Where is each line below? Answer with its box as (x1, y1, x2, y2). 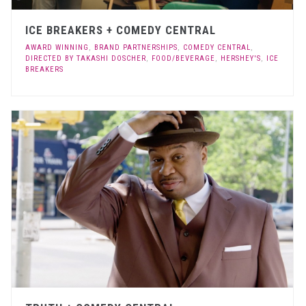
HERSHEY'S (221, 53, 262, 63)
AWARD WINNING (25, 42, 89, 52)
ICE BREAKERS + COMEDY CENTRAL (25, 23, 217, 37)
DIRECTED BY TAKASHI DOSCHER (25, 53, 147, 63)
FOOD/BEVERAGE (152, 53, 216, 63)
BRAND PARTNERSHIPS (94, 42, 178, 52)
